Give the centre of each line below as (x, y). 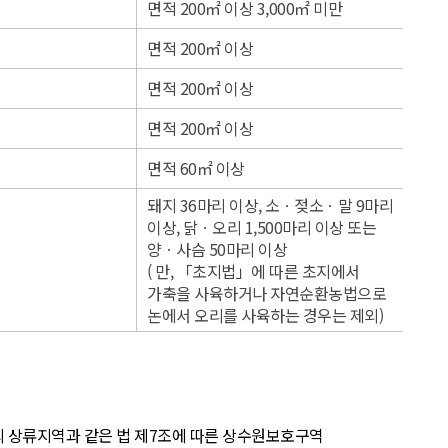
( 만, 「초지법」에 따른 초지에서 (253, 271)
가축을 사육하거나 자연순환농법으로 (266, 293)
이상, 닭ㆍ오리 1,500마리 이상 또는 (261, 227)
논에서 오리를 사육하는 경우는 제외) (265, 315)
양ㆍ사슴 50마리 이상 (217, 249)
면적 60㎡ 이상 (196, 168)
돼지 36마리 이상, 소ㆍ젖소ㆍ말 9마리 (270, 205)
